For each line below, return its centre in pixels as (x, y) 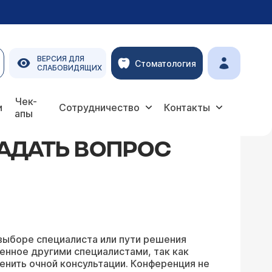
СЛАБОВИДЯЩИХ (70, 68)
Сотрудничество (99, 107)
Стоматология (165, 63)
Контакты (187, 107)
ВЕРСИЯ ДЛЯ (61, 59)
